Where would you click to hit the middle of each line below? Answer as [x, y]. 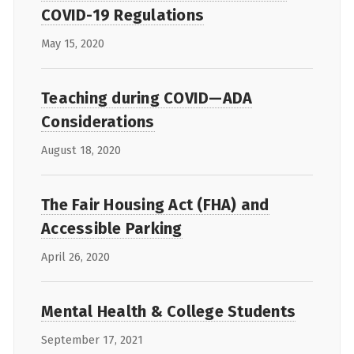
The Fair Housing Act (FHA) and [155, 204]
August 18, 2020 [81, 150]
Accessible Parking [112, 228]
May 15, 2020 [73, 43]
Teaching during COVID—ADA [147, 98]
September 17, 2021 [92, 340]
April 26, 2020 [75, 257]
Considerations [98, 121]
